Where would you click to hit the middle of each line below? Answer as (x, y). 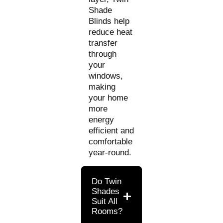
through (103, 54)
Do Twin (107, 181)
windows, (106, 76)
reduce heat (111, 32)
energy (102, 119)
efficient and (111, 130)
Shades (106, 191)
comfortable (111, 141)
